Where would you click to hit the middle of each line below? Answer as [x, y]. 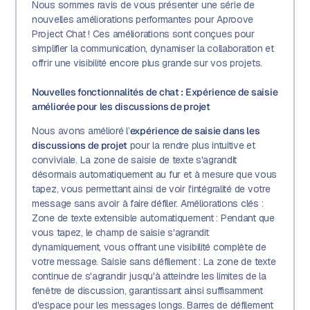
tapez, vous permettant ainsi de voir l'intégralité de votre [151, 189]
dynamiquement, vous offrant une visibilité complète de [149, 247]
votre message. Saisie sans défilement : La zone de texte [154, 262]
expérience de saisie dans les [195, 131]
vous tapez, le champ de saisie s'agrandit [120, 233]
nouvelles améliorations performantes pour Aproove [143, 20]
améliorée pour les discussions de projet [121, 107]
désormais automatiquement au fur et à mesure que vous [154, 175]
